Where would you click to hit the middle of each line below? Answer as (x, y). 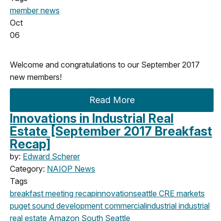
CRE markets (181, 193)
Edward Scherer (51, 156)
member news (35, 10)
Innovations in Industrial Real (92, 118)
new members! (36, 77)
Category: (28, 168)
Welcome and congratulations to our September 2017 (105, 64)
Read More (112, 100)
